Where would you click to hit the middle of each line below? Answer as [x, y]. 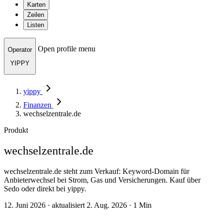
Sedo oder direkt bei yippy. [45, 189]
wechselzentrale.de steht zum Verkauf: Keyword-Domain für [97, 171]
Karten [36, 5]
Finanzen [38, 105]
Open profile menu [67, 49]
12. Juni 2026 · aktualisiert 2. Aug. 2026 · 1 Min [78, 205]
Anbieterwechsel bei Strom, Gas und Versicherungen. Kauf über [102, 180]
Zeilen [36, 15]
